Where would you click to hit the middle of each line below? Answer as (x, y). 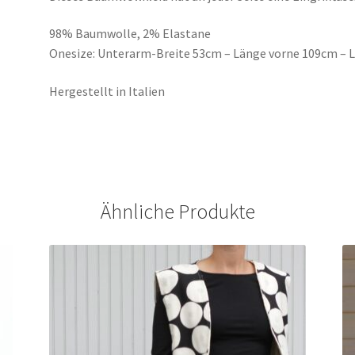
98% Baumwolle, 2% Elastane (130, 34)
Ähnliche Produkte (177, 211)
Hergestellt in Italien (107, 91)
